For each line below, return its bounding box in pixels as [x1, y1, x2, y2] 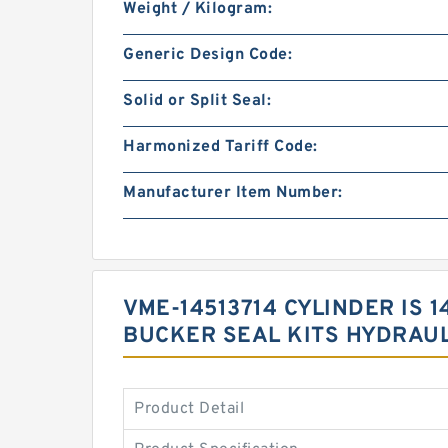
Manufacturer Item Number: [123, 183, 343, 203]
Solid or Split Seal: [123, 91, 271, 111]
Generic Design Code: [123, 45, 292, 65]
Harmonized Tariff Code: [123, 137, 318, 157]
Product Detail [134, 399, 244, 419]
